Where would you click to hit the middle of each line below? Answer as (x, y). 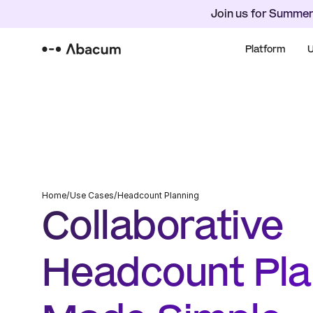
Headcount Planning (158, 195)
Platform (265, 49)
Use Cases (92, 195)
